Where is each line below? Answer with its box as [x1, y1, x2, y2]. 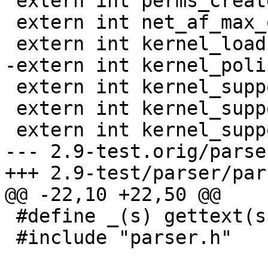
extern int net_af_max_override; [5, 11, 16, 33]
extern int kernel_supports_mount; [5, 119, 16, 141]
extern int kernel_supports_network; [5, 76, 16, 98]
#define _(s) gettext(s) [5, 205, 16, 227]
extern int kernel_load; [5, 33, 16, 55]
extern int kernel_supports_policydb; [5, 98, 16, 120]
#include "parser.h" [5, 227, 16, 249]
